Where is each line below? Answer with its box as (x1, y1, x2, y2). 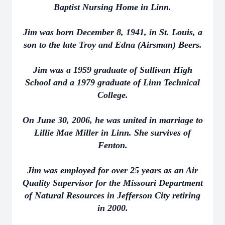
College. (97, 90, 128, 100)
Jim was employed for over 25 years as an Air (27, 165, 198, 175)
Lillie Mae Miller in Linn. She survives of (34, 128, 191, 138)
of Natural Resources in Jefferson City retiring (25, 190, 200, 200)
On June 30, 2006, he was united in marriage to (22, 115, 203, 125)
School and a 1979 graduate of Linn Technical (25, 77, 200, 87)
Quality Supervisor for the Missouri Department (22, 178, 203, 188)
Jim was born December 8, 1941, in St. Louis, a (23, 27, 202, 37)
